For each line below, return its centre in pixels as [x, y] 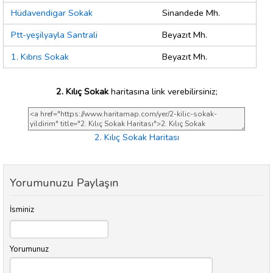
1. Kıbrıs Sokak [40, 57]
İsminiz [22, 210]
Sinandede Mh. [191, 13]
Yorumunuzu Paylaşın [64, 183]
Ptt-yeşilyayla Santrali [54, 35]
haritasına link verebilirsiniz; [163, 91]
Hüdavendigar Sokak [52, 13]
